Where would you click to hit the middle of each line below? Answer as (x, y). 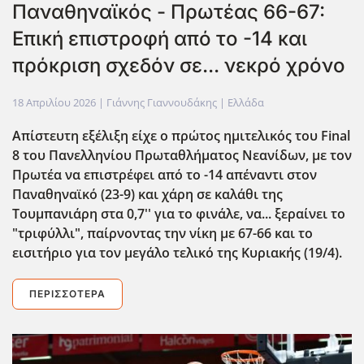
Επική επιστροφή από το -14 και (160, 38)
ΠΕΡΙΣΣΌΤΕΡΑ (67, 293)
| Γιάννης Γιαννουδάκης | (162, 102)
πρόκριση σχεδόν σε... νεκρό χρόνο (179, 65)
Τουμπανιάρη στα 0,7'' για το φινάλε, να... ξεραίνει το (179, 213)
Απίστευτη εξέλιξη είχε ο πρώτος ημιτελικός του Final (181, 135)
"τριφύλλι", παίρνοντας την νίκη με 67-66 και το (162, 233)
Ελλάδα (246, 102)
